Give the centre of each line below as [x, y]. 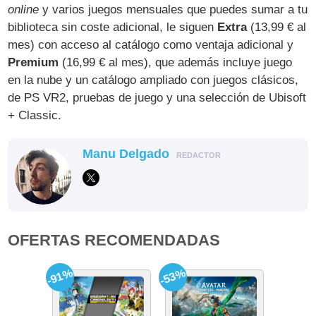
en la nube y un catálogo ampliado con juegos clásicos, [153, 80]
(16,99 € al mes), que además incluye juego [176, 63]
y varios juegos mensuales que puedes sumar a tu [174, 10]
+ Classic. [35, 116]
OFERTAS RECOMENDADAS [114, 241]
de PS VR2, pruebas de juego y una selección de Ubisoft [157, 98]
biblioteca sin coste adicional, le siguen [113, 28]
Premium [34, 63]
